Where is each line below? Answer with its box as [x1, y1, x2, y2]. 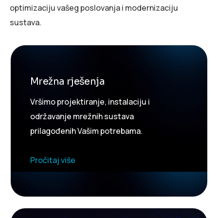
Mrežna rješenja [30, 75, 105, 88]
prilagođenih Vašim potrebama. [30, 125, 143, 136]
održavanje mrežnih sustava [30, 110, 134, 122]
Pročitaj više [30, 154, 75, 165]
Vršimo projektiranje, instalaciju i [30, 96, 150, 107]
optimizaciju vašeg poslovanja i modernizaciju [10, 2, 178, 13]
